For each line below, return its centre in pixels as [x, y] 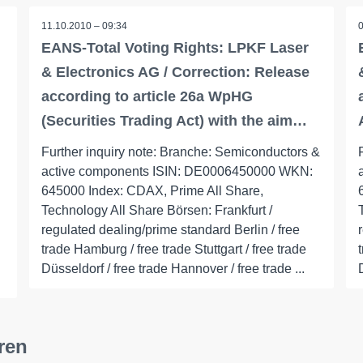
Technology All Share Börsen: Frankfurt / [156, 210]
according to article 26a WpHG [147, 96]
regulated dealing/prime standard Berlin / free [170, 230]
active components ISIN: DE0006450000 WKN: [177, 171]
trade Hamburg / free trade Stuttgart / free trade [173, 249]
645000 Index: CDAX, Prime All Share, [152, 191]
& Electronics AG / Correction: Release [175, 72]
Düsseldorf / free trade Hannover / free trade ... [173, 269]
